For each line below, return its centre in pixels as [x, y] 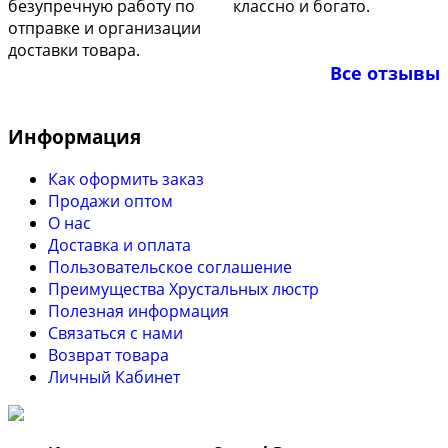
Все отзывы [385, 73]
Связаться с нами [115, 332]
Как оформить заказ [126, 178]
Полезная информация [138, 310]
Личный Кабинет [114, 376]
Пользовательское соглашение [170, 266]
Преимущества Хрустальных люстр [183, 288]
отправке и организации [104, 28]
